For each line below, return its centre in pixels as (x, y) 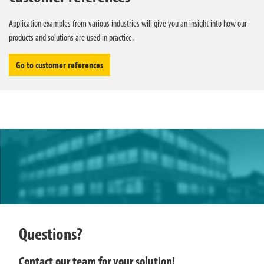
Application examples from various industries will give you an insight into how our (128, 23)
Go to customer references (60, 65)
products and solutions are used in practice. (71, 37)
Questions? (52, 234)
